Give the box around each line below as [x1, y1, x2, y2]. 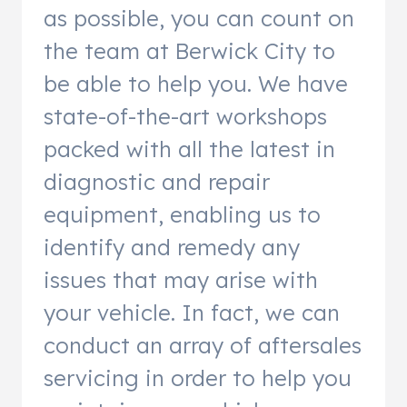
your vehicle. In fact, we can [44, 298, 340, 326]
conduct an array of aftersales [44, 331, 362, 359]
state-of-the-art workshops [44, 102, 327, 130]
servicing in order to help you [44, 363, 352, 392]
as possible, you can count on [44, 4, 354, 32]
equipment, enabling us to [44, 200, 321, 228]
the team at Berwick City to [44, 36, 335, 65]
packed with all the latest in [44, 134, 335, 163]
